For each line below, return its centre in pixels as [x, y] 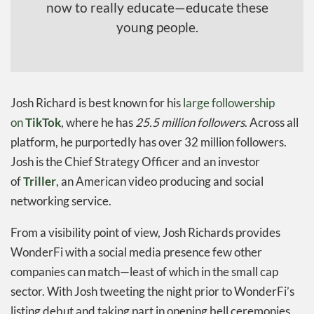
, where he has [98, 122]
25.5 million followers [190, 122]
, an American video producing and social [160, 181]
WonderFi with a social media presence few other [136, 252]
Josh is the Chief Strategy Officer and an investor [135, 161]
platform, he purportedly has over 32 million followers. [149, 142]
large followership [229, 102]
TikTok [43, 122]
